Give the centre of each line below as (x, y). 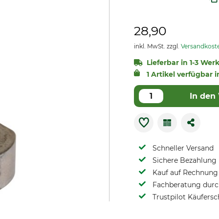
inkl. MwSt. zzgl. (157, 46)
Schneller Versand (183, 148)
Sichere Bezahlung (185, 160)
